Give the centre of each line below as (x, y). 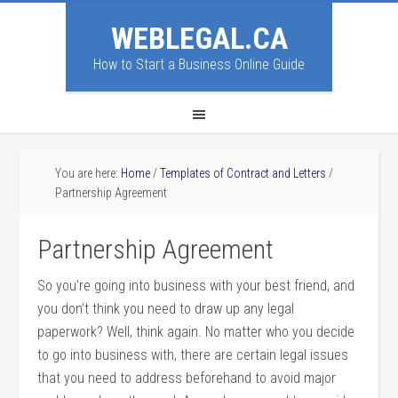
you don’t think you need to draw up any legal (166, 309)
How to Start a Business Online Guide (199, 64)
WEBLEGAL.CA (199, 38)
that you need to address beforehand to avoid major (187, 378)
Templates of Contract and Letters (243, 173)
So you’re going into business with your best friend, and (196, 286)
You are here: (88, 173)
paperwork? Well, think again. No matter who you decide (196, 332)
